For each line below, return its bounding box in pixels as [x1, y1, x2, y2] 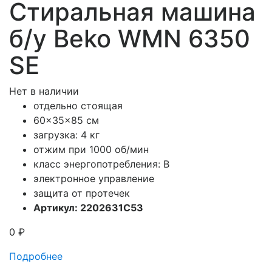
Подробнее [9, 250, 63, 263]
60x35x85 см [33, 114, 99, 127]
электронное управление [33, 172, 154, 185]
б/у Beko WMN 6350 [9, 24, 250, 54]
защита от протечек [33, 187, 130, 200]
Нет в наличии [9, 85, 79, 98]
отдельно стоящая [33, 100, 123, 112]
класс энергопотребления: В [33, 158, 169, 171]
